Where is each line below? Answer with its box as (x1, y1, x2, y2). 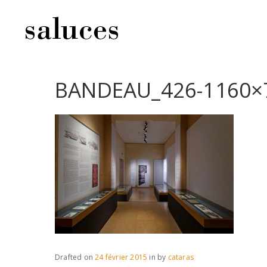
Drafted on (55, 252, 95, 262)
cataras (167, 252, 194, 262)
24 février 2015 (95, 252, 148, 262)
